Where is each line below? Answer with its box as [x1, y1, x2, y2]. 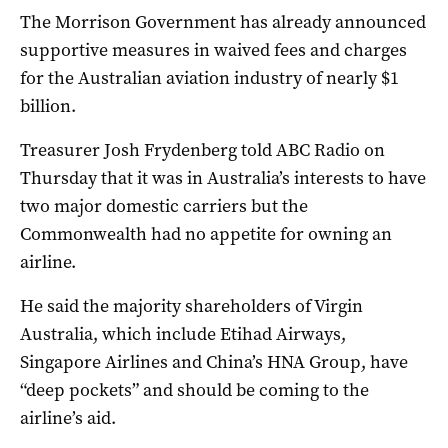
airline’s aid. [20, 406, 116, 431]
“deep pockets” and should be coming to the [20, 378, 369, 403]
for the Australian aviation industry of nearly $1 [20, 66, 399, 91]
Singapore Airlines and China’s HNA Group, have [20, 350, 408, 375]
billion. [20, 94, 76, 119]
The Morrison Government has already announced [20, 10, 426, 35]
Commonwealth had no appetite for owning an [20, 222, 392, 247]
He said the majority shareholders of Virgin [20, 294, 363, 319]
